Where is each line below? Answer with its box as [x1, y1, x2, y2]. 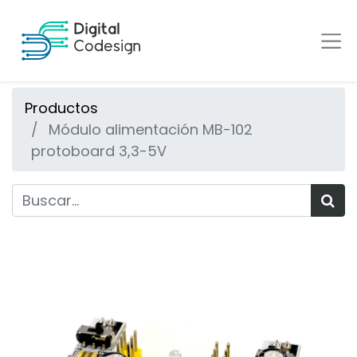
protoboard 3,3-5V [31, 141, 167, 161]
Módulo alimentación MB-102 [49, 120, 253, 139]
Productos [25, 98, 98, 118]
